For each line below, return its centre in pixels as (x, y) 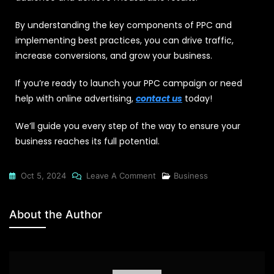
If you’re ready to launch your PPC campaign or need (129, 83)
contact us (159, 98)
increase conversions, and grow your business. (114, 55)
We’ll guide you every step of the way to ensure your (128, 126)
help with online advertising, (76, 98)
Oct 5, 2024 (43, 175)
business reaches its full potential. (87, 141)
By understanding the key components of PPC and (124, 25)
